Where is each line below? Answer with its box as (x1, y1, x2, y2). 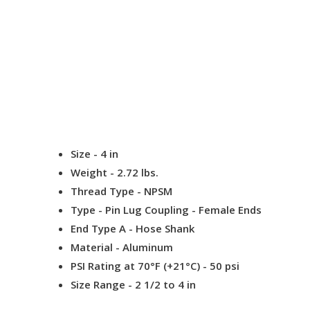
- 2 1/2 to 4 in (128, 277, 196, 292)
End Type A (71, 221, 129, 236)
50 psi (207, 259, 239, 273)
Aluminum (120, 240, 173, 255)
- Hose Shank (129, 221, 194, 236)
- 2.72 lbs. (107, 165, 158, 180)
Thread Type (71, 184, 137, 199)
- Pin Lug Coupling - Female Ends (98, 203, 262, 217)
